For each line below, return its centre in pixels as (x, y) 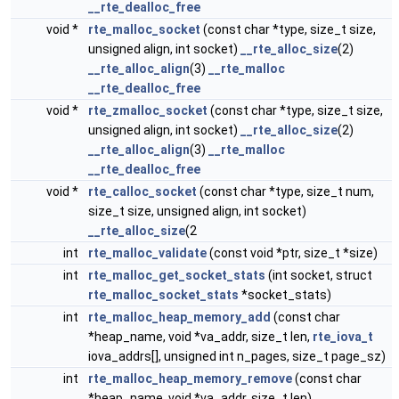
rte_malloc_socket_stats (163, 295)
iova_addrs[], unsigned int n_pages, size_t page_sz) (237, 356)
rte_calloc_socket (142, 191)
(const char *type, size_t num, (285, 191)
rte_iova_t (343, 337)
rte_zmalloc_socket (148, 110)
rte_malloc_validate (147, 253)
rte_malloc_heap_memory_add (179, 317)
